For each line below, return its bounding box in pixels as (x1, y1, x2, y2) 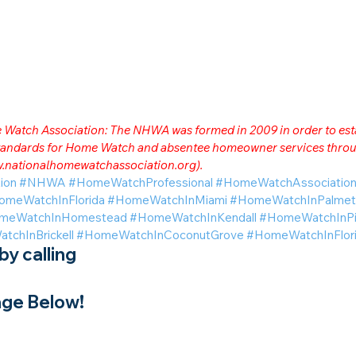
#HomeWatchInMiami (107, 192, 228, 207)
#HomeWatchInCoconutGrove (76, 226, 245, 242)
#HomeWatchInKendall (130, 209, 257, 225)
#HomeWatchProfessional (68, 174, 214, 190)
